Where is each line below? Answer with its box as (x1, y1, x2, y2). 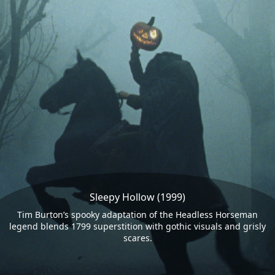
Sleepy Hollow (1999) (90, 190, 185, 204)
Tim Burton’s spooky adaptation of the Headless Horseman (17, 209, 258, 221)
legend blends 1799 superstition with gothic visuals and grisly (9, 220, 266, 233)
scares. (123, 232, 152, 244)
